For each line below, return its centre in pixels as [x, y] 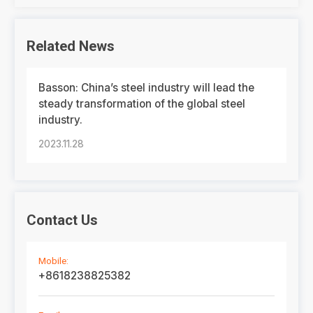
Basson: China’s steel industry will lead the [147, 88]
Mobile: [54, 260]
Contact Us [63, 220]
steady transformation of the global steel [142, 104]
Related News [71, 46]
